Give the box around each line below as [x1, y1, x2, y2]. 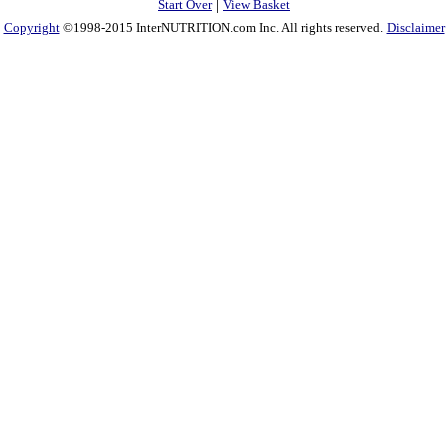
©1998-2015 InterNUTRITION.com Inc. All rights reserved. [59, 20, 383, 35]
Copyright [3, 20, 60, 35]
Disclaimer [386, 20, 445, 35]
